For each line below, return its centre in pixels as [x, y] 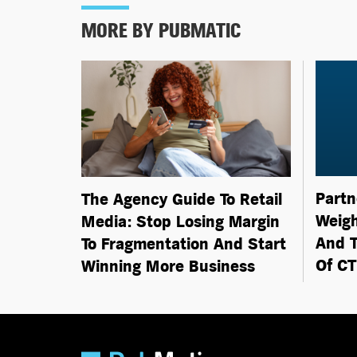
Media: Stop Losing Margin [180, 222]
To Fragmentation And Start [184, 244]
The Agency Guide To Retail [182, 199]
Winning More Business [168, 266]
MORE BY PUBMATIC [161, 31]
